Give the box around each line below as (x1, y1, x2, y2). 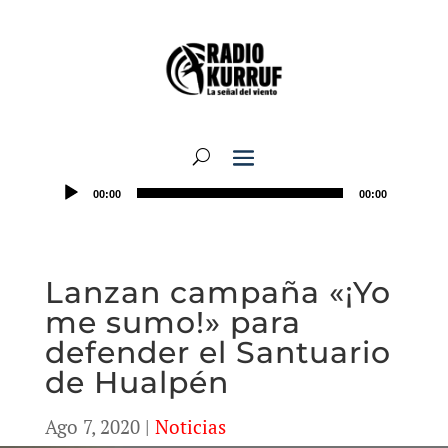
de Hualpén (44, 364, 229, 401)
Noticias (154, 414, 226, 439)
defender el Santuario (44, 334, 391, 371)
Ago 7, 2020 (44, 414, 140, 439)
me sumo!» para (44, 304, 301, 341)
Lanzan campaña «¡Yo (44, 274, 391, 311)
